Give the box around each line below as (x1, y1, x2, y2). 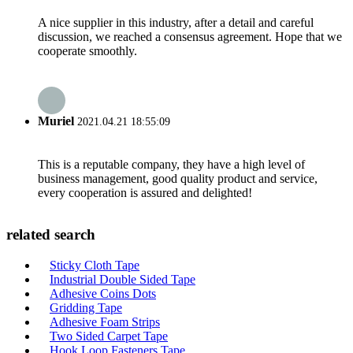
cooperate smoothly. (38, 44, 137, 58)
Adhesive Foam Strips (50, 315, 160, 329)
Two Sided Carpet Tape (50, 329, 168, 344)
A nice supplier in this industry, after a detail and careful (38, 16, 314, 30)
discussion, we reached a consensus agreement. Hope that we (38, 30, 342, 44)
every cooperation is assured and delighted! (38, 185, 252, 199)
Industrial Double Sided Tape (50, 273, 195, 287)
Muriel (38, 114, 74, 128)
